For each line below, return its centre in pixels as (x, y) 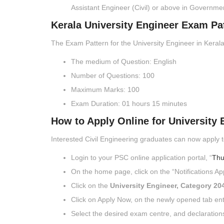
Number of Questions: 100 (113, 76)
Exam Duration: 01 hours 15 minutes (129, 104)
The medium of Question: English (124, 62)
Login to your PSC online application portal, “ (141, 158)
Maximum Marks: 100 (105, 90)
